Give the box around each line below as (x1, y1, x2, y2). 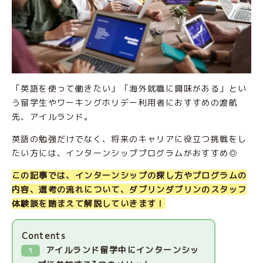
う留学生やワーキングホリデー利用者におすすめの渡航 (12, 97, 238, 109)
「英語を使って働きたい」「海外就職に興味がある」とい (12, 83, 247, 95)
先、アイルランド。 (12, 111, 93, 123)
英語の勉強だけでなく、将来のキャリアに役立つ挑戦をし (12, 133, 247, 145)
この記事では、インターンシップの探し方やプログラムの (12, 170, 247, 181)
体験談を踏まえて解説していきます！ (12, 198, 166, 210)
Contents (22, 230, 66, 242)
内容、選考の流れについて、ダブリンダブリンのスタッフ (12, 184, 247, 195)
